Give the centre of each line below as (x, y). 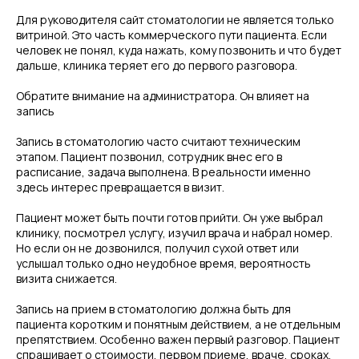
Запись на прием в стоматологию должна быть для (153, 309)
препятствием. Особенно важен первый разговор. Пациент (178, 339)
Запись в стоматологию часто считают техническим (158, 141)
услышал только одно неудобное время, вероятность (163, 263)
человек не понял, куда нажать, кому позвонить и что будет (179, 50)
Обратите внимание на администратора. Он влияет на (163, 96)
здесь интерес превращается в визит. (120, 187)
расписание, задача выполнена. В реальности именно (163, 172)
